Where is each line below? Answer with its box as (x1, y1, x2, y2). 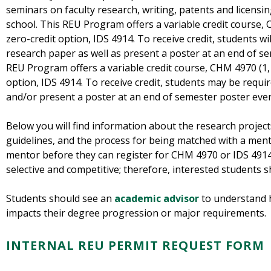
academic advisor (114, 192, 199, 206)
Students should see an (6, 192, 114, 206)
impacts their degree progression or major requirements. (6, 206, 266, 220)
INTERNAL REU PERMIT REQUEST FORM (6, 237, 264, 254)
